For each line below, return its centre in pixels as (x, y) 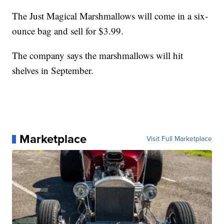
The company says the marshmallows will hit (98, 55)
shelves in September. (53, 70)
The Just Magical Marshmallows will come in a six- (110, 16)
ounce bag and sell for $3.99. (68, 31)
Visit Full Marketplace (179, 139)
